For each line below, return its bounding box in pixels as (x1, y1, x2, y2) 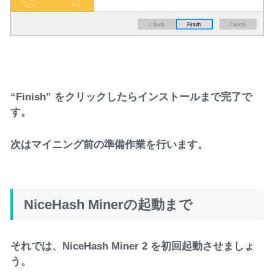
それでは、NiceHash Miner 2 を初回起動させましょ (10, 239, 255, 252)
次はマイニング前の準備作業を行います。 (10, 138, 209, 150)
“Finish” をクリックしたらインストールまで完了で (10, 91, 253, 103)
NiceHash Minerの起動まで (24, 196, 193, 212)
